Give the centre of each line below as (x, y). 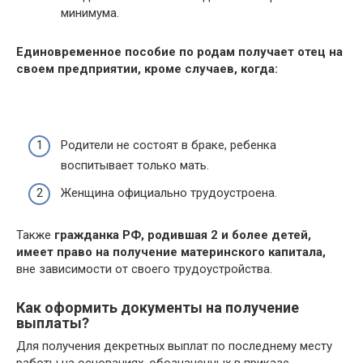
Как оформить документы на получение (158, 307)
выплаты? (53, 322)
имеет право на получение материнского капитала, (171, 252)
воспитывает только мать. (135, 165)
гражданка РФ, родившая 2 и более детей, (183, 235)
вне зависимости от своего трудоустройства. (144, 269)
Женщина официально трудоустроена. (169, 192)
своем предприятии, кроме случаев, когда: (147, 68)
